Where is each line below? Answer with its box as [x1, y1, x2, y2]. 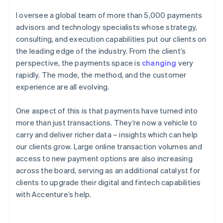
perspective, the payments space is [16, 57, 142, 68]
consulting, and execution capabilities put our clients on [16, 33, 207, 44]
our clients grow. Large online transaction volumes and [16, 141, 202, 151]
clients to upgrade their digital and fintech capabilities [16, 177, 201, 187]
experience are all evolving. [16, 81, 110, 92]
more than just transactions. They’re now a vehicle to [16, 117, 198, 127]
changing [142, 57, 177, 68]
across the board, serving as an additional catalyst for [16, 165, 201, 175]
